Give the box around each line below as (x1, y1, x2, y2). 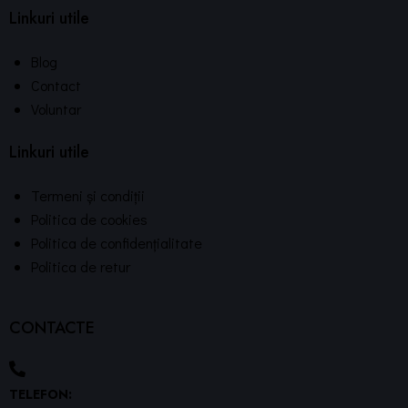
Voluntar (31, 98, 81, 118)
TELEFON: (9, 384, 72, 403)
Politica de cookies (31, 209, 148, 229)
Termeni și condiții (31, 185, 145, 205)
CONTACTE (9, 316, 95, 341)
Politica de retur (31, 256, 130, 276)
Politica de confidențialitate (31, 232, 202, 252)
